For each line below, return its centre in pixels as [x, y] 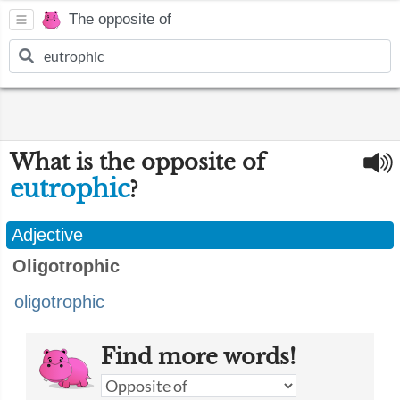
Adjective [47, 235]
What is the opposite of [137, 162]
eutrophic [70, 189]
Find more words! [198, 357]
